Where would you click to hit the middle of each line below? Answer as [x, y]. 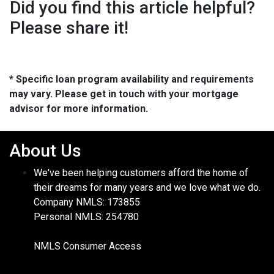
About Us [45, 151]
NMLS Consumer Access [87, 246]
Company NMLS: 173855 [87, 202]
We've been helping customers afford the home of [141, 173]
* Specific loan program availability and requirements [131, 80]
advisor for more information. [79, 109]
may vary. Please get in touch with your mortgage [124, 94]
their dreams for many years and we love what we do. [147, 188]
